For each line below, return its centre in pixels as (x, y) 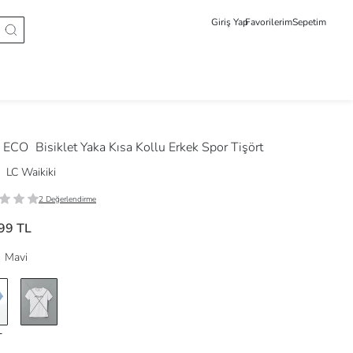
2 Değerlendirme (67, 199)
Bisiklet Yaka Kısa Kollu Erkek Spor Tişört (149, 147)
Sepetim (309, 22)
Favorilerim (268, 22)
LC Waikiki (31, 172)
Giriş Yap (230, 22)
